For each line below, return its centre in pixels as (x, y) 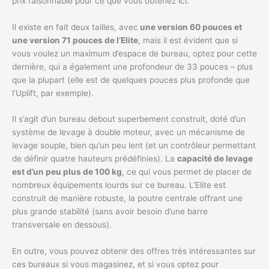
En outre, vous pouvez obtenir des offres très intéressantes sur (134, 251)
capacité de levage (215, 159)
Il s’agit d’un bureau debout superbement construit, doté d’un (129, 119)
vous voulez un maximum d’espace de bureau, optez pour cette (134, 53)
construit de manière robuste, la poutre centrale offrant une (127, 198)
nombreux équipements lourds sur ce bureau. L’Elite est (119, 185)
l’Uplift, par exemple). (53, 93)
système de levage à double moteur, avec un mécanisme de (128, 132)
